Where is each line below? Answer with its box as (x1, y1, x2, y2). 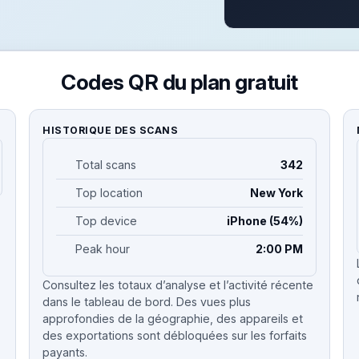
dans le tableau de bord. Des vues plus (42, 294, 252, 309)
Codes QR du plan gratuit (61, 69, 298, 95)
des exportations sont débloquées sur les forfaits (42, 328, 308, 342)
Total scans (75, 157, 136, 171)
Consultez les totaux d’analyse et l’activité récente (42, 277, 314, 292)
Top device (75, 213, 137, 228)
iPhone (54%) (226, 213, 303, 228)
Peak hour (75, 241, 130, 256)
